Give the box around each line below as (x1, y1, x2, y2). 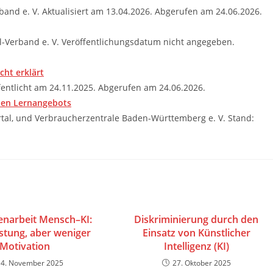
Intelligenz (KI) (163, 239, 229, 253)
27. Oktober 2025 (172, 258, 231, 268)
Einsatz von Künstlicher (142, 226, 250, 239)
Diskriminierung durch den (134, 213, 259, 226)
